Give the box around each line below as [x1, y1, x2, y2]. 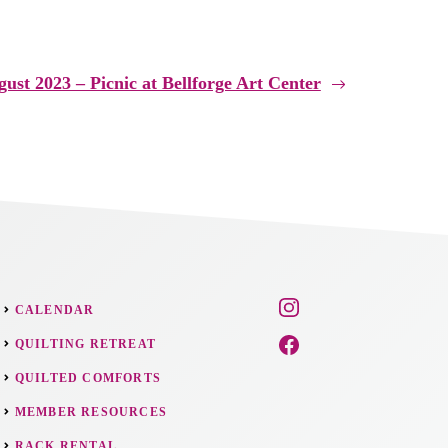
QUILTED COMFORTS [14, 370, 161, 385]
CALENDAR [14, 302, 95, 317]
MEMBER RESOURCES [14, 404, 167, 419]
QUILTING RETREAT [14, 336, 156, 351]
